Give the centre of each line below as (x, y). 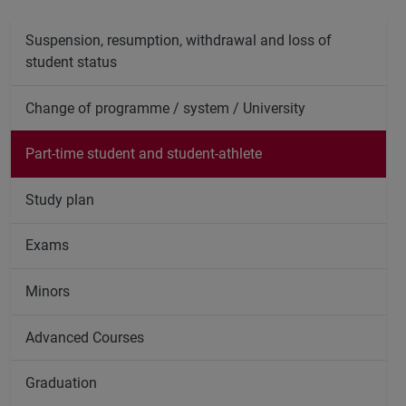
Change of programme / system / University (167, 108)
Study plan (60, 199)
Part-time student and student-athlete (144, 154)
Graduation (61, 383)
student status (71, 62)
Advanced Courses (85, 337)
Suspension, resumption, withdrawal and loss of (179, 40)
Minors (48, 291)
